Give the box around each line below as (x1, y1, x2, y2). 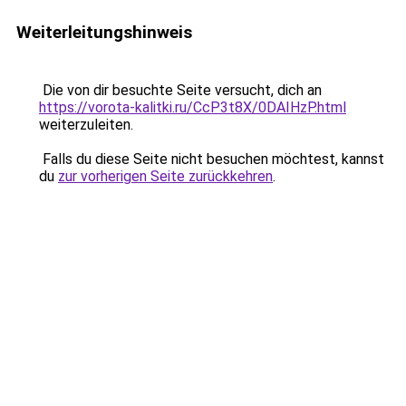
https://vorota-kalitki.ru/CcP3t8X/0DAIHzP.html (39, 99, 346, 116)
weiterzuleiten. (39, 116, 133, 133)
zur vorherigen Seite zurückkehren (58, 168, 273, 185)
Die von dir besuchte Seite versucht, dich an (39, 82, 322, 99)
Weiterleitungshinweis (16, 22, 192, 43)
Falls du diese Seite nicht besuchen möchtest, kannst (39, 150, 384, 168)
